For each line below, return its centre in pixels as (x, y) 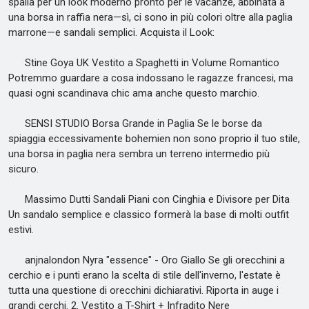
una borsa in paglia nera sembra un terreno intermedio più (139, 154)
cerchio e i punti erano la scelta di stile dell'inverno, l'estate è (144, 275)
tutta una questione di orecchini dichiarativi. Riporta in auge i (143, 290)
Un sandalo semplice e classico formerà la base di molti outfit (149, 215)
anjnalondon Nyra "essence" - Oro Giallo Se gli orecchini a (147, 260)
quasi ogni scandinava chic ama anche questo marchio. (134, 93)
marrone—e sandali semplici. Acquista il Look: (111, 32)
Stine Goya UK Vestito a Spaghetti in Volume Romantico (144, 63)
